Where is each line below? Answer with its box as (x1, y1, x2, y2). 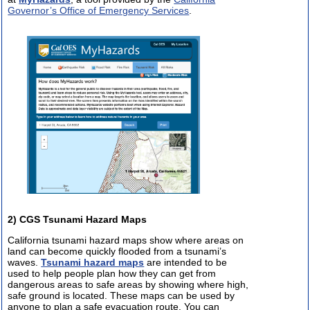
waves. (8, 257, 42, 268)
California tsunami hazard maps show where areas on (8, 235, 244, 246)
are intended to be (144, 257, 228, 268)
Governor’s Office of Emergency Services (8, 5, 190, 17)
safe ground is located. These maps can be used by (8, 290, 235, 302)
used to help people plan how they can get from (8, 268, 217, 280)
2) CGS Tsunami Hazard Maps (8, 214, 147, 226)
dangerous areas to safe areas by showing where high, (8, 279, 249, 291)
